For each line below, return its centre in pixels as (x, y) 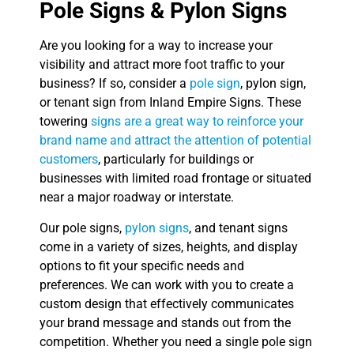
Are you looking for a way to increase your (156, 46)
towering (65, 122)
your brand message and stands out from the (165, 322)
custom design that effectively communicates (167, 303)
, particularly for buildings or (176, 160)
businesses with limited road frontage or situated (175, 179)
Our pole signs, (82, 228)
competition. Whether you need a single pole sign (176, 341)
